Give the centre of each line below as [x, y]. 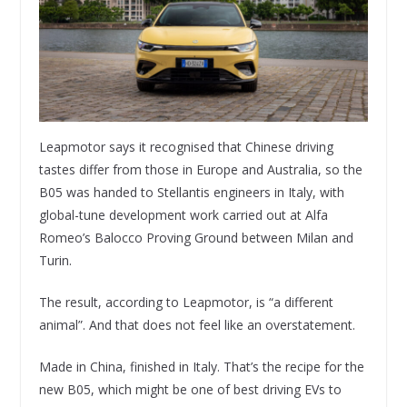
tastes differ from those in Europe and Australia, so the [200, 170]
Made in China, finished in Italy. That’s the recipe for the [201, 367]
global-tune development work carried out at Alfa [183, 215]
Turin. [55, 261]
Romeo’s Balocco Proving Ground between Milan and [196, 238]
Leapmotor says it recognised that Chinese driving [186, 147]
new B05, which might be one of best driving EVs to [190, 390]
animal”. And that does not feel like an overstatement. [197, 325]
